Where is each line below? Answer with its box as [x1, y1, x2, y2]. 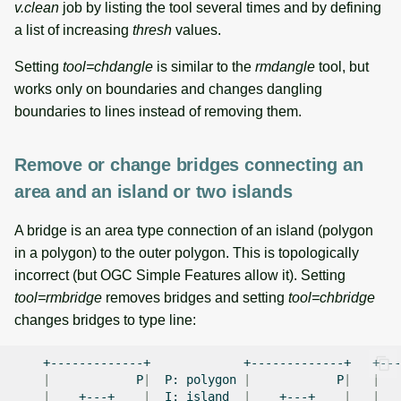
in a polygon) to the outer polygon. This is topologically [14, 244, 359, 260]
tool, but [315, 58, 369, 74]
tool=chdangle [63, 58, 153, 74]
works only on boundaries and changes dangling [14, 81, 322, 97]
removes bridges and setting [102, 289, 288, 305]
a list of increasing [14, 21, 132, 38]
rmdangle [255, 58, 315, 74]
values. [172, 21, 221, 38]
